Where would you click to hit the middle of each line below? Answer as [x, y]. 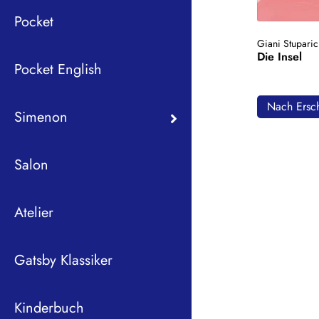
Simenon [41, 117]
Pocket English [58, 69]
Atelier [34, 212]
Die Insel [280, 57]
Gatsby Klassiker [63, 260]
